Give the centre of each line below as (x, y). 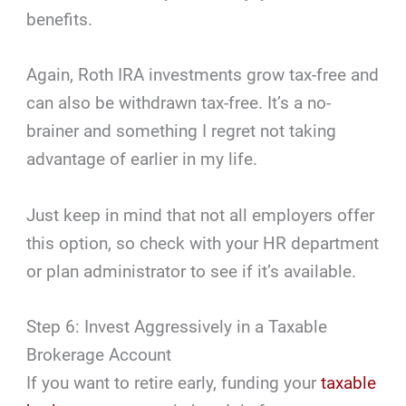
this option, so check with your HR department (203, 243)
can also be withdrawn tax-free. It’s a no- (179, 103)
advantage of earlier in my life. (142, 159)
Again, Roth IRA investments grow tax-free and (203, 75)
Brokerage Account (99, 355)
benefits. (60, 19)
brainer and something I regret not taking (182, 131)
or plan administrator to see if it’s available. (192, 271)
